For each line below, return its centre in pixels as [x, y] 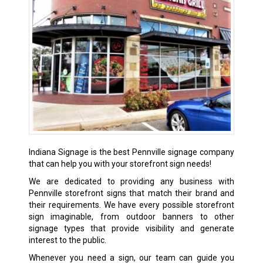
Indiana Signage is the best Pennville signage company [131, 152]
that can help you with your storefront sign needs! [120, 164]
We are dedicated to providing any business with [131, 182]
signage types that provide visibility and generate [131, 229]
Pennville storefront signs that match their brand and [131, 193]
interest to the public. [67, 240]
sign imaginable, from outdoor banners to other [131, 217]
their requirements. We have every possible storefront [131, 205]
